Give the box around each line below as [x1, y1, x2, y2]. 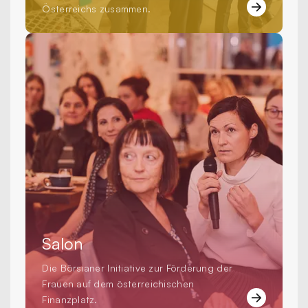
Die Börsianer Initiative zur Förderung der [42, 262, 233, 274]
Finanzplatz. [42, 294, 98, 306]
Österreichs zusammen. [42, 3, 151, 15]
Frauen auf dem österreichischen [42, 278, 195, 290]
